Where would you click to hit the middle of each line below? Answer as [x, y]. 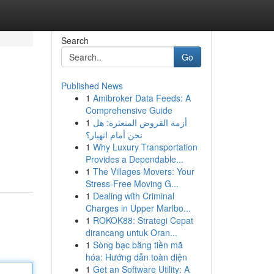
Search [75, 40]
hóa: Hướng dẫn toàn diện [136, 257]
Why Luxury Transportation [145, 147]
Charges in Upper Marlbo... [138, 208]
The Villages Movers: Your [143, 171]
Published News [92, 86]
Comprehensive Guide [129, 110]
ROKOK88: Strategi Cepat [143, 220]
